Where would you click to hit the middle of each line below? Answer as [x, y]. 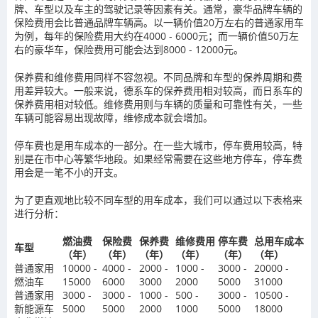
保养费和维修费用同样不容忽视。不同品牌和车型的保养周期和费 [158, 77]
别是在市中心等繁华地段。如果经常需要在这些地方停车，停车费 [158, 159]
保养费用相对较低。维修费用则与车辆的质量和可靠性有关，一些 [158, 104]
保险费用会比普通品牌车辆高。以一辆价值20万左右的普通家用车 [159, 22]
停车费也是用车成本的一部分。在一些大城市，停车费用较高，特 [158, 145]
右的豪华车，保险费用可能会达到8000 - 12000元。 [129, 49]
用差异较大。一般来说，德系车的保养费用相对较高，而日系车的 [158, 91]
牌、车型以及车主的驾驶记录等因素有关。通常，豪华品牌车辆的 [158, 9]
